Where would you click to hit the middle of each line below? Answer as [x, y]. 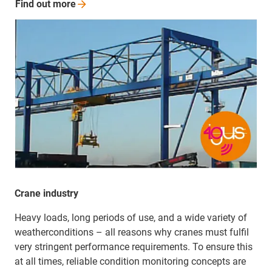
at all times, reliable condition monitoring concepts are [130, 262]
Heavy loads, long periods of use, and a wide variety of [131, 218]
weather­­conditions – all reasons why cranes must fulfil [132, 233]
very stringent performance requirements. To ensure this [134, 247]
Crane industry [46, 194]
